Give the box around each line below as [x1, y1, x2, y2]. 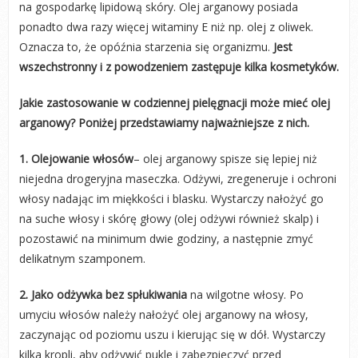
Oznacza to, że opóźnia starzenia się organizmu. [18, 39, 273, 54]
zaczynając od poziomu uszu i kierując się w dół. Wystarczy [18, 327, 325, 342]
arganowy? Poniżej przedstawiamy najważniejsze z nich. [18, 115, 309, 130]
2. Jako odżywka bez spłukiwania [18, 287, 187, 302]
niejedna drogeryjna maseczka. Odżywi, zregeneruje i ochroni [18, 171, 336, 186]
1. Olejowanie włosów [18, 151, 133, 166]
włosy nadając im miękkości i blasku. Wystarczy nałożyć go [18, 191, 324, 206]
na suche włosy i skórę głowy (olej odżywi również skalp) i [18, 211, 319, 226]
